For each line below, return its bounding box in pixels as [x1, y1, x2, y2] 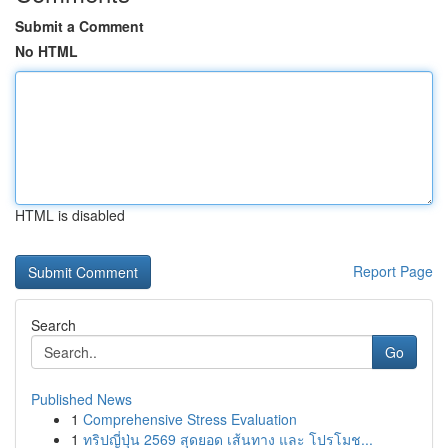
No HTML [15, 41, 78, 61]
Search [31, 315, 76, 335]
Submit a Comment [15, 16, 144, 36]
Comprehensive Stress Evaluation [83, 409, 297, 429]
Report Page [353, 261, 433, 281]
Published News [31, 389, 132, 409]
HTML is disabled [15, 205, 125, 225]
